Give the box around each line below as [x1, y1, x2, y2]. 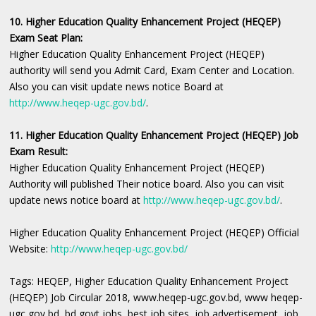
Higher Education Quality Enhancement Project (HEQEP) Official [9, 226, 300, 240]
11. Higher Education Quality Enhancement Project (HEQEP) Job [9, 128, 299, 142]
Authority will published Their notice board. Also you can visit [9, 177, 285, 191]
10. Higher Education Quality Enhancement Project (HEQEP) [9, 15, 281, 29]
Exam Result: [9, 145, 71, 159]
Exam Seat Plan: [9, 31, 83, 45]
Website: [9, 242, 51, 256]
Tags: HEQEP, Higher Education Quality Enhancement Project [9, 274, 289, 288]
